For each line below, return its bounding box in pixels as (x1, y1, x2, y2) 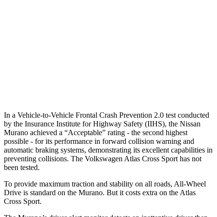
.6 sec (160, 80, 175, 87)
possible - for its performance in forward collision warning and (4, 137, 194, 145)
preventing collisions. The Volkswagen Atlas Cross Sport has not (4, 154, 201, 163)
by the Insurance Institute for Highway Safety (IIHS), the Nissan (4, 119, 201, 128)
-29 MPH (110, 58, 134, 65)
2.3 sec (113, 35, 131, 43)
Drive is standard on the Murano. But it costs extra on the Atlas (4, 188, 196, 197)
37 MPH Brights (41, 13, 84, 20)
